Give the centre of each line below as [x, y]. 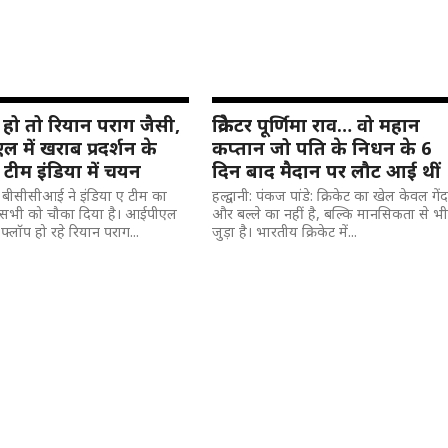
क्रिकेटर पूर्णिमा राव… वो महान [316, 124]
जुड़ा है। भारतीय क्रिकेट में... [285, 231]
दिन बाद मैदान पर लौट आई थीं [326, 170]
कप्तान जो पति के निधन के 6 [322, 147]
